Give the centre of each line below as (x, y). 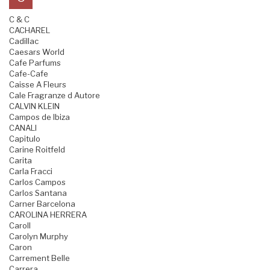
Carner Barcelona (42, 204)
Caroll (20, 226)
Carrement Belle (39, 258)
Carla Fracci (31, 171)
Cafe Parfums (35, 63)
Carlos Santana (38, 193)
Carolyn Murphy (39, 237)
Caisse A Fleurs (38, 85)
